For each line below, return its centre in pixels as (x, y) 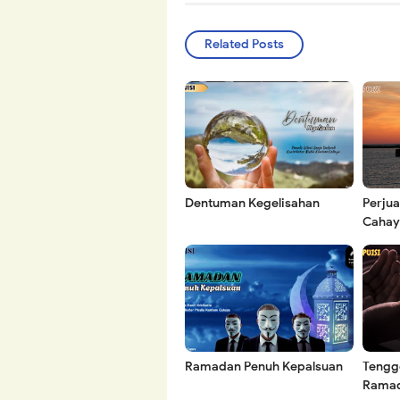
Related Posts (244, 45)
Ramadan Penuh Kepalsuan (264, 367)
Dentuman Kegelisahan (252, 204)
